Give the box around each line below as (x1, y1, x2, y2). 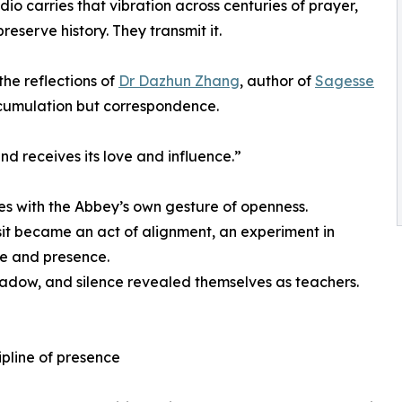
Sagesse (315, 72, 374, 91)
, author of (240, 72, 315, 91)
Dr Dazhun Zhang (118, 72, 240, 91)
